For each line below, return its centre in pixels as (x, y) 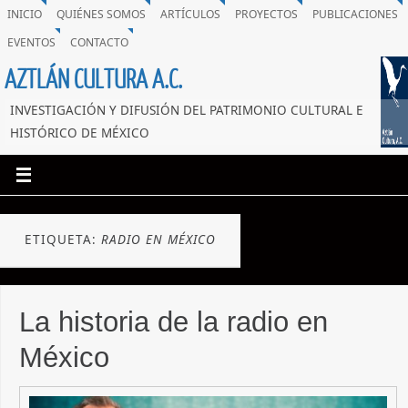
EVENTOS (31, 42)
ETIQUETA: (63, 240)
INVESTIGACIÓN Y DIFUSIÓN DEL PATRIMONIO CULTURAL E (187, 110)
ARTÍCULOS (190, 14)
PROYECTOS (266, 14)
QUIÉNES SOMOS (101, 14)
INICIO (25, 14)
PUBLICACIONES (355, 14)
